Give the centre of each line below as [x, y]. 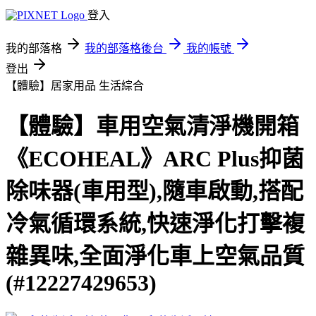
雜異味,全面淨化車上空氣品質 [155, 256]
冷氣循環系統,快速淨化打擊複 [155, 224]
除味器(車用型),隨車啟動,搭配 [154, 192]
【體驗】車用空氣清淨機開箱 [152, 127]
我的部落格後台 [124, 48]
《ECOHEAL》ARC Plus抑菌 [155, 159]
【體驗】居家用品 [52, 86]
